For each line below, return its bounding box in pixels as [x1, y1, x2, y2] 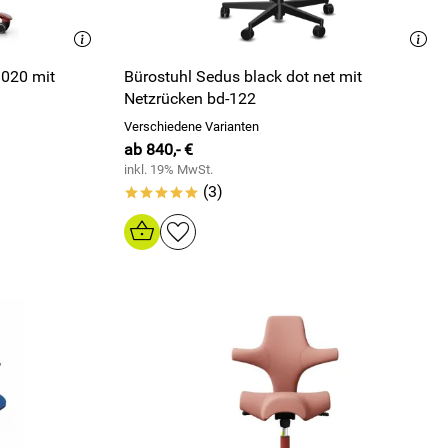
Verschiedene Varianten [124, 119, 259, 134]
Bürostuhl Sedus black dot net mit [124, 67, 362, 86]
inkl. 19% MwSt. [124, 162, 213, 177]
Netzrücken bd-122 [124, 89, 256, 108]
